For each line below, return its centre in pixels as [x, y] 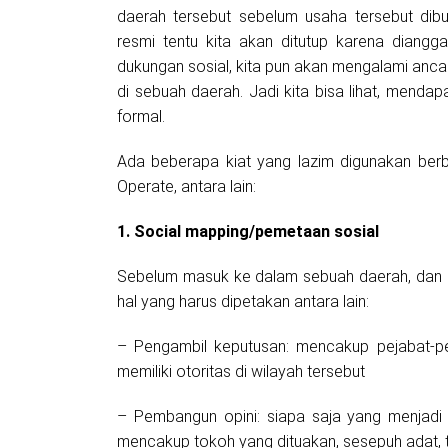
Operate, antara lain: [190, 187]
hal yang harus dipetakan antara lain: [243, 302]
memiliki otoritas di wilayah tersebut [245, 372]
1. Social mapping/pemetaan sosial [248, 232]
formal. [145, 117]
